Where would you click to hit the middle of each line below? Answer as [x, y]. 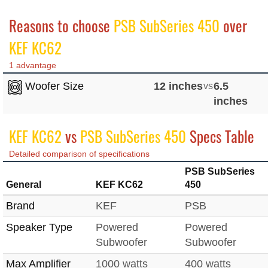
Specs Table [220, 136]
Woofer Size [53, 86]
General [24, 185]
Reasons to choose [61, 26]
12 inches [179, 86]
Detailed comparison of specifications [79, 154]
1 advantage [33, 66]
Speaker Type [39, 228]
